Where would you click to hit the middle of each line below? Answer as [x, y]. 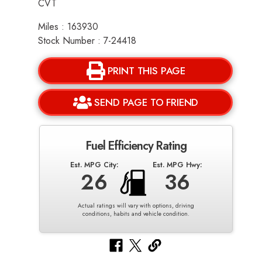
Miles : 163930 [68, 27]
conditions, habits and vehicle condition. [136, 214]
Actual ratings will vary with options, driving [136, 206]
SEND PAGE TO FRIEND [146, 103]
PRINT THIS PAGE [146, 71]
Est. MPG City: [94, 165]
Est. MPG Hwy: [177, 165]
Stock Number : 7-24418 [87, 41]
